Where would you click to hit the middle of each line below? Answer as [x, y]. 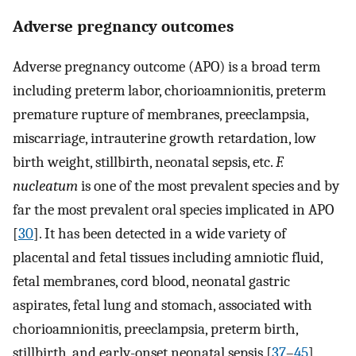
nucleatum [45, 186]
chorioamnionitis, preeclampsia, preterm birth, [155, 329]
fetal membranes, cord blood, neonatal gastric [151, 282]
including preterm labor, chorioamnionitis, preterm [169, 91]
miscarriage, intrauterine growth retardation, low [164, 139]
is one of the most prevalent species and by [209, 186]
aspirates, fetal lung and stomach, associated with [163, 306]
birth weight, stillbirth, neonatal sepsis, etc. [144, 163]
